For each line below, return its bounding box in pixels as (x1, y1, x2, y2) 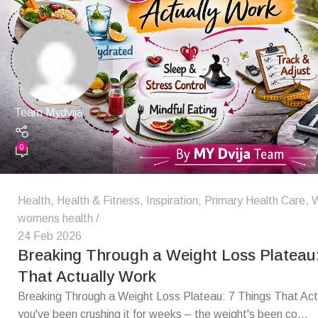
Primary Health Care (204, 194, 305, 207)
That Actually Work (18, 267, 156, 285)
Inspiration (146, 194, 198, 207)
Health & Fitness (57, 194, 140, 207)
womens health (18, 212, 93, 224)
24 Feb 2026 (18, 229, 82, 242)
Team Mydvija (14, 106, 83, 119)
